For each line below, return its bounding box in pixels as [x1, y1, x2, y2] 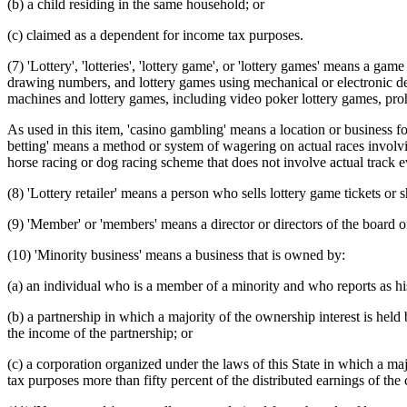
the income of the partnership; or [7, 324, 193, 341]
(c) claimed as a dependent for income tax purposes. [7, 26, 303, 43]
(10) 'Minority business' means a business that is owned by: [7, 246, 345, 263]
